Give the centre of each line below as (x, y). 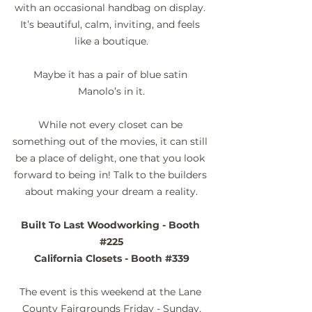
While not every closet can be (111, 125)
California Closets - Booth (99, 259)
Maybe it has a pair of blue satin (111, 75)
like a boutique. (111, 41)
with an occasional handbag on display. (111, 8)
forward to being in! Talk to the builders (111, 175)
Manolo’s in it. (111, 92)
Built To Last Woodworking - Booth (111, 225)
